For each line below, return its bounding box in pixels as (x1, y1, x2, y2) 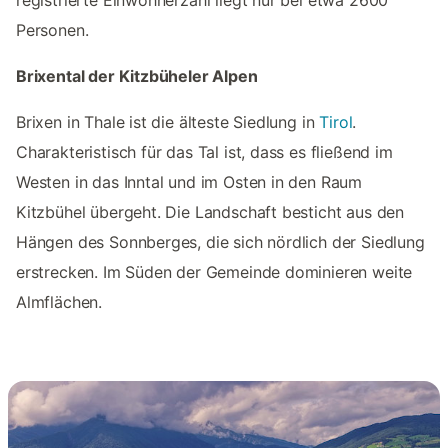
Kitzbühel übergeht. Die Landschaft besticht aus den (16, 202, 405, 223)
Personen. (16, 20, 89, 41)
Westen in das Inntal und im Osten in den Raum (16, 172, 363, 193)
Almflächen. (16, 292, 103, 313)
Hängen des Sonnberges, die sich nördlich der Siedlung (16, 232, 425, 253)
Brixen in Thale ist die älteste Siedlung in (16, 112, 320, 133)
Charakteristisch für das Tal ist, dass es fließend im (16, 142, 393, 163)
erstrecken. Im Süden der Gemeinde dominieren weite (16, 262, 413, 283)
